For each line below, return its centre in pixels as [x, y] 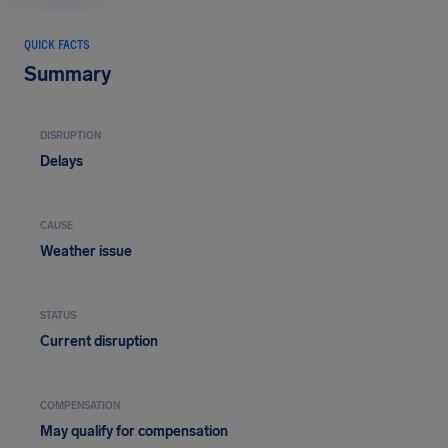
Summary [67, 74]
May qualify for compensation [134, 431]
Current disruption [99, 341]
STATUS [58, 316]
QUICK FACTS [57, 44]
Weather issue [86, 251]
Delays [61, 161]
